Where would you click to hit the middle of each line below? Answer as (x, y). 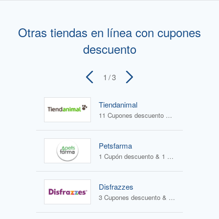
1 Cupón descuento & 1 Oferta (170, 156)
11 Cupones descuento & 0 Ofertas (169, 115)
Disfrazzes (116, 187)
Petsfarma (115, 146)
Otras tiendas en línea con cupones (109, 32)
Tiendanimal (118, 105)
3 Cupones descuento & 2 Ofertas (172, 197)
